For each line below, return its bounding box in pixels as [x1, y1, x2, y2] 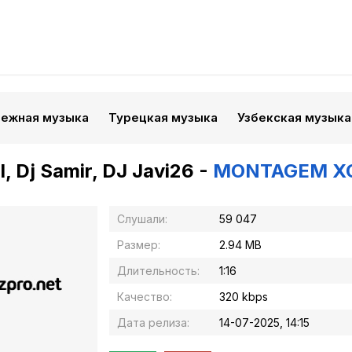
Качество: [117, 290, 172, 303]
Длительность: [117, 264, 200, 277]
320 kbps [219, 290, 268, 303]
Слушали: [117, 212, 167, 225]
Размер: [117, 238, 160, 251]
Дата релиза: [117, 316, 189, 329]
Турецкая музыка [108, 110, 218, 125]
